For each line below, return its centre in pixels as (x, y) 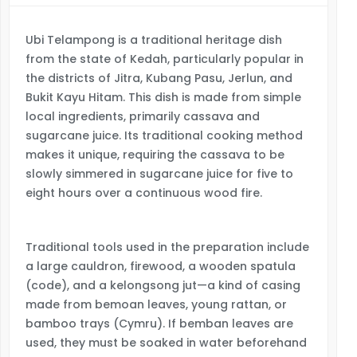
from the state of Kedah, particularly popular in (165, 59)
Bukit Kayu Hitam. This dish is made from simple (163, 97)
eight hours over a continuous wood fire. (144, 193)
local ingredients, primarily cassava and (143, 116)
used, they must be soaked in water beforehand (166, 343)
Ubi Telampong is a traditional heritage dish (154, 40)
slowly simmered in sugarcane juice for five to (159, 174)
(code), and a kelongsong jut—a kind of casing (163, 285)
